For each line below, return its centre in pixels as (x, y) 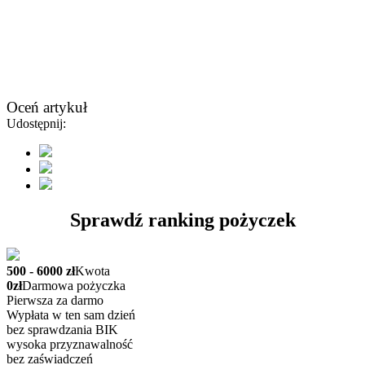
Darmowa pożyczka (74, 285)
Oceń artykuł (47, 108)
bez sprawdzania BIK (62, 329)
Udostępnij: (36, 124)
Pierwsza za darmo (55, 300)
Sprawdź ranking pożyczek (182, 220)
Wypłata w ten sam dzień (71, 314)
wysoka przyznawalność (70, 344)
